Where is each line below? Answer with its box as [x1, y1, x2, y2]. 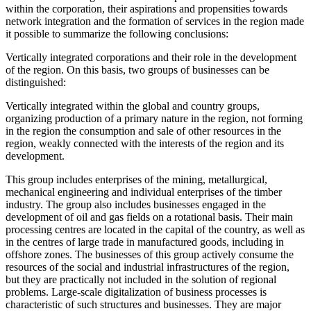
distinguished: [6, 76, 66, 88]
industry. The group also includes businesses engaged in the [6, 198, 266, 210]
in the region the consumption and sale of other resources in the [6, 124, 281, 137]
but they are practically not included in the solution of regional [6, 273, 276, 285]
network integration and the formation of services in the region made [6, 15, 304, 27]
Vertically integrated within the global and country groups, [6, 99, 260, 112]
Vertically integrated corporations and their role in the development [6, 51, 296, 63]
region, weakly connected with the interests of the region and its [6, 137, 284, 149]
